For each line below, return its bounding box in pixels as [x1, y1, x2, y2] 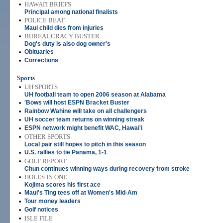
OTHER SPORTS [24, 133, 70, 140]
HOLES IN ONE [24, 173, 67, 181]
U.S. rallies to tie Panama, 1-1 [24, 149, 107, 156]
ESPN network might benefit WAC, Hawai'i [24, 124, 142, 131]
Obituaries [24, 48, 54, 55]
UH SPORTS [24, 83, 58, 91]
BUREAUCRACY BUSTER [24, 32, 100, 40]
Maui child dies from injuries [24, 24, 104, 31]
